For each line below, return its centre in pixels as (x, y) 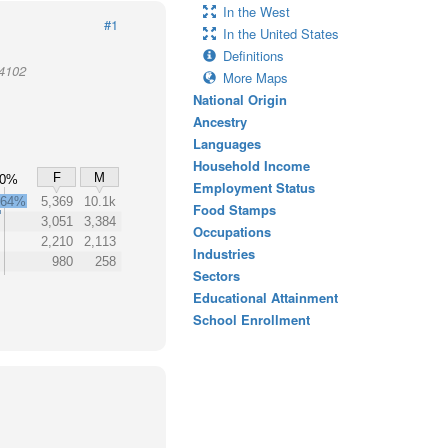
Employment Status (254, 187)
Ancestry (220, 121)
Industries (224, 253)
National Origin (240, 99)
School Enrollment (251, 319)
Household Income (251, 165)
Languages (227, 143)
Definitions (253, 55)
